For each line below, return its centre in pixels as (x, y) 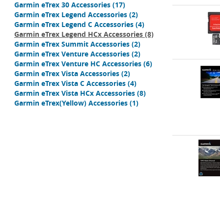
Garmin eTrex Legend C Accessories (74, 24)
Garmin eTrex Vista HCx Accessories (75, 93)
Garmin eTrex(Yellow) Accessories (71, 103)
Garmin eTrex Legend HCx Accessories (79, 34)
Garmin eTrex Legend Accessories (71, 14)
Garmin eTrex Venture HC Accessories (78, 64)
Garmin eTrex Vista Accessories (67, 73)
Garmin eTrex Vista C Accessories (70, 83)
